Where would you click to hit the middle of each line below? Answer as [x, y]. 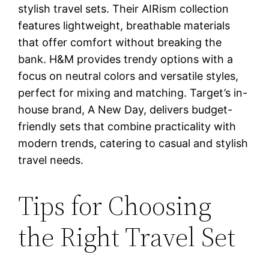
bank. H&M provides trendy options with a [126, 59]
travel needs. [51, 160]
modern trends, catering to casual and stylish [133, 143]
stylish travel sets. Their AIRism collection [124, 8]
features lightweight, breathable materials [124, 25]
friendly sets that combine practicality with [127, 126]
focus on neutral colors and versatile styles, [128, 76]
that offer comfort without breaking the [120, 42]
